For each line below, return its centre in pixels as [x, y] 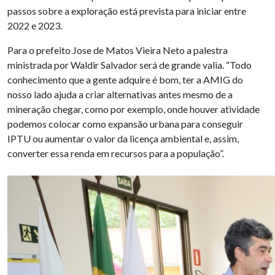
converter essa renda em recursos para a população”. [116, 153]
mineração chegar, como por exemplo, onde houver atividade [134, 109]
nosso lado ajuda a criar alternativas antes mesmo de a [120, 95]
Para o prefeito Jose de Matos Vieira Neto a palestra [118, 50]
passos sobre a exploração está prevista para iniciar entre [127, 11]
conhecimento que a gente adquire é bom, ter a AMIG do [125, 80]
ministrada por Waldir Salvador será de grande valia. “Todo [130, 65]
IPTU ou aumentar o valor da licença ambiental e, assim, [123, 139]
